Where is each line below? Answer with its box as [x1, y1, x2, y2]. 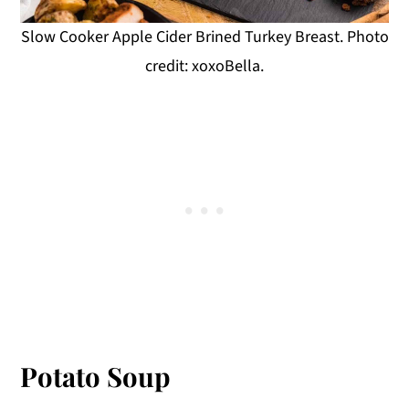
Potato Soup [20, 357, 172, 393]
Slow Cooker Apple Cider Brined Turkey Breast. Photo [20, 25, 389, 48]
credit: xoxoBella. [145, 54, 264, 78]
